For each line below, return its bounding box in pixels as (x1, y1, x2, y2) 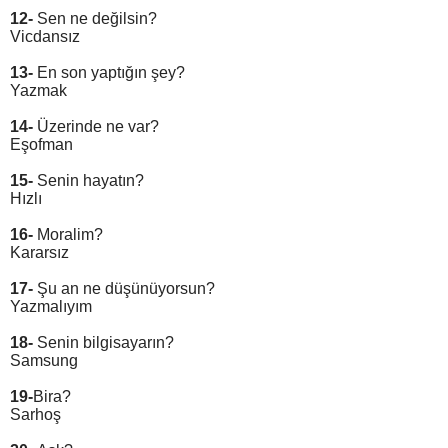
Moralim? (33, 226, 103, 244)
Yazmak (10, 82, 67, 100)
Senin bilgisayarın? (33, 334, 174, 352)
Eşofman (10, 136, 73, 154)
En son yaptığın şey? (33, 64, 185, 82)
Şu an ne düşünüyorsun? (33, 280, 215, 298)
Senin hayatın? (37, 172, 144, 190)
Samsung (10, 352, 78, 370)
